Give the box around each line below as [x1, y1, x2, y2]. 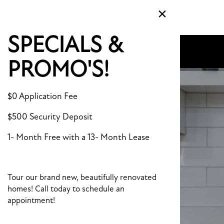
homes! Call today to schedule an [7, 183, 124, 194]
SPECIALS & [7, 31, 122, 58]
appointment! [7, 195, 55, 205]
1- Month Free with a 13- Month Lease [7, 131, 149, 142]
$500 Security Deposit [7, 111, 92, 122]
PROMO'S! [7, 55, 109, 83]
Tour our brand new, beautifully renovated [7, 172, 156, 182]
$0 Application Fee [7, 90, 77, 101]
